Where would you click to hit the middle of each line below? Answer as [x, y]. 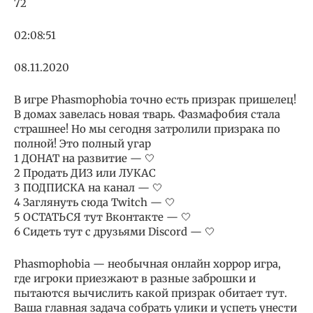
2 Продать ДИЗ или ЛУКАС [85, 173]
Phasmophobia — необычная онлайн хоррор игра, [147, 264]
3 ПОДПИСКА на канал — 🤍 [88, 188]
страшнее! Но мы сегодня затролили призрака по [147, 129]
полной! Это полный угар [82, 144]
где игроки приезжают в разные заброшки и [135, 279]
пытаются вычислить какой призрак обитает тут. [151, 293]
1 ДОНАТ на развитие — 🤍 [85, 159]
